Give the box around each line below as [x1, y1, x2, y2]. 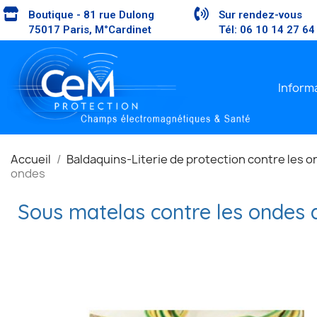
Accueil [11, 151, 51, 168]
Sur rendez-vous [218, 8, 302, 21]
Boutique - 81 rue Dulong [28, 8, 154, 21]
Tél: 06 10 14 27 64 [218, 23, 315, 36]
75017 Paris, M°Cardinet [28, 23, 151, 36]
